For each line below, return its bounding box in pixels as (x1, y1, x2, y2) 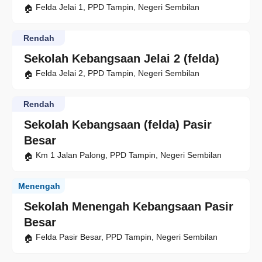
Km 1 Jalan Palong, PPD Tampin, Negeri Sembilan (36, 150, 222, 160)
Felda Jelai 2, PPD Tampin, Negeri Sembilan (36, 68, 199, 78)
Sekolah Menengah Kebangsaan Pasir (24, 200, 233, 213)
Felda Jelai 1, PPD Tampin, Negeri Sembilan (36, 2, 199, 12)
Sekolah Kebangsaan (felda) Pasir (24, 118, 212, 132)
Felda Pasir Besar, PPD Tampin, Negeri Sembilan (36, 232, 218, 242)
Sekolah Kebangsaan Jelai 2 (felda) (24, 52, 219, 65)
